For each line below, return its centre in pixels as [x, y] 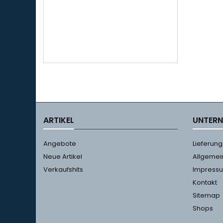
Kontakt [205, 182]
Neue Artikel [63, 157]
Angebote [60, 144]
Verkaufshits [63, 169]
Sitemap [206, 195]
